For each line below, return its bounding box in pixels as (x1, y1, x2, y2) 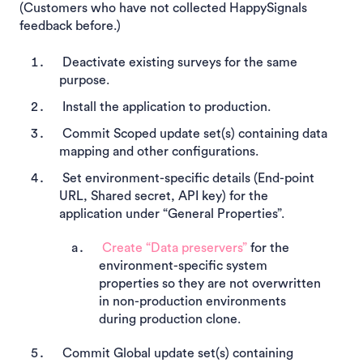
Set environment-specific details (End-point (59, 172, 314, 186)
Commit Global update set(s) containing (59, 347, 293, 361)
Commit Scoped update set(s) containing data (59, 126, 327, 140)
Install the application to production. (59, 100, 271, 113)
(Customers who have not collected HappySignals (19, 2, 307, 15)
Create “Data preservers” (99, 241, 250, 255)
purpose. (59, 73, 109, 87)
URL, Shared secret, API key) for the (59, 190, 268, 203)
